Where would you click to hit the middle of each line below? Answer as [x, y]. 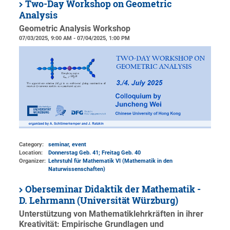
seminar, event [68, 145]
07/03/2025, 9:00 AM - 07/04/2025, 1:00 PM [75, 38]
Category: [32, 145]
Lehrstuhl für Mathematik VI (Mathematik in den [111, 161]
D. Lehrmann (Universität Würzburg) [99, 200]
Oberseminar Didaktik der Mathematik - [113, 189]
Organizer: [33, 161]
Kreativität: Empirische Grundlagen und [92, 224]
